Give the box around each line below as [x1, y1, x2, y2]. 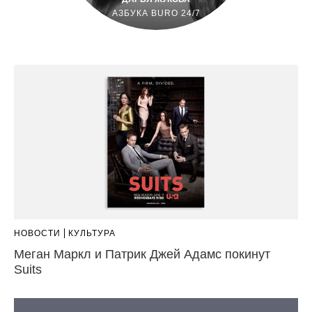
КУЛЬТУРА [68, 228, 116, 238]
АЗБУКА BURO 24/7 [111, 8, 201, 18]
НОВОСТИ [14, 228, 61, 238]
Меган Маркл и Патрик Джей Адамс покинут [14, 247, 270, 261]
